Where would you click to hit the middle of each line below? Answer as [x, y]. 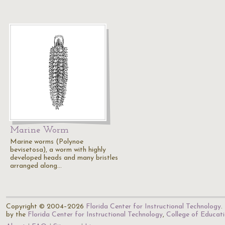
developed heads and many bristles [64, 158]
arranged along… [36, 166]
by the [17, 215]
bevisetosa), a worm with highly [58, 150]
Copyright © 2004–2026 [46, 207]
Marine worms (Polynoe [47, 142]
